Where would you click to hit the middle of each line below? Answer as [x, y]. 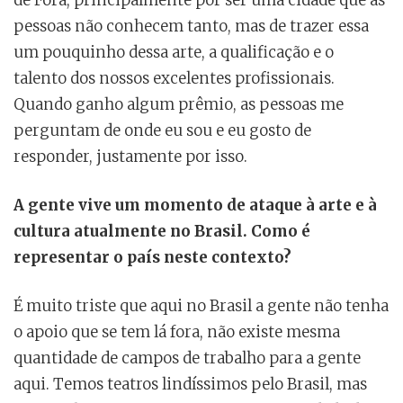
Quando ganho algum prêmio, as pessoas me [179, 104]
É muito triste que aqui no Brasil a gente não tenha [201, 305]
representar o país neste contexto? [152, 257]
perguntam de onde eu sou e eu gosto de [162, 130]
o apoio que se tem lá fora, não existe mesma [177, 331]
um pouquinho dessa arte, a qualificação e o [174, 52]
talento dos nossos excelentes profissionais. [174, 78]
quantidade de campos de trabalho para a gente [187, 358]
